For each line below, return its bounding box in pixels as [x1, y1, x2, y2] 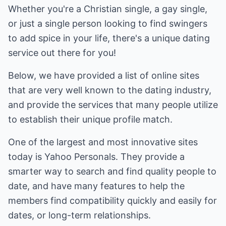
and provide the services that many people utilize [8, 99, 218, 110]
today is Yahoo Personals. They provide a [8, 151, 185, 162]
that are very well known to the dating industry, [8, 85, 211, 95]
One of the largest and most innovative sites [8, 137, 198, 147]
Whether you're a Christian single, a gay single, [8, 4, 207, 14]
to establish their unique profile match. [8, 114, 173, 125]
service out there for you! [8, 47, 116, 58]
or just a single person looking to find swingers [8, 18, 207, 29]
